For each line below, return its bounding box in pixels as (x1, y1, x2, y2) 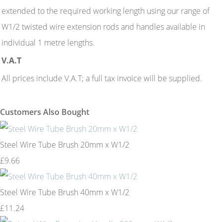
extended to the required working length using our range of (1, 5, 210, 16)
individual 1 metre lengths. (1, 37, 99, 48)
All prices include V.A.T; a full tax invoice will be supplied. (1, 72, 202, 84)
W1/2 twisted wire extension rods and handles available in (1, 21, 205, 32)
